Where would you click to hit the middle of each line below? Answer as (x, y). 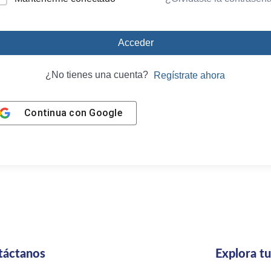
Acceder (135, 42)
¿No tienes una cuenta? (99, 74)
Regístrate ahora (189, 75)
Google (106, 113)
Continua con (57, 113)
